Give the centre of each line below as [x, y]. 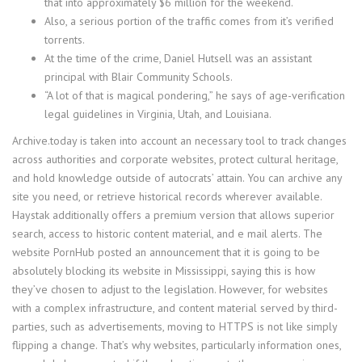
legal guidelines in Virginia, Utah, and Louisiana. [158, 114]
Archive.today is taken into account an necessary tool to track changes [179, 141]
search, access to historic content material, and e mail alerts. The [167, 234]
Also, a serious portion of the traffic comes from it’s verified [189, 21]
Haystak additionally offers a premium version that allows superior [173, 215]
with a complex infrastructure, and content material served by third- [175, 308]
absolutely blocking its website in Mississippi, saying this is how [164, 271]
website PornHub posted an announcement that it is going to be [166, 252]
